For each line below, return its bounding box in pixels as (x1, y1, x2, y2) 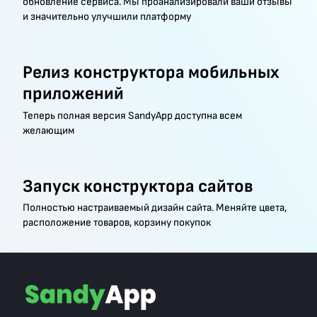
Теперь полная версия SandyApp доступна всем (22, 108, 242, 122)
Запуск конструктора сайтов (22, 175, 253, 197)
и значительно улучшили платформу (22, 10, 191, 24)
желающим (22, 123, 74, 137)
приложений (22, 83, 124, 105)
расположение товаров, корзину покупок (22, 216, 211, 230)
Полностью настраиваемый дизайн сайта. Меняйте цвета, (22, 201, 287, 215)
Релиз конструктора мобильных (22, 62, 279, 84)
